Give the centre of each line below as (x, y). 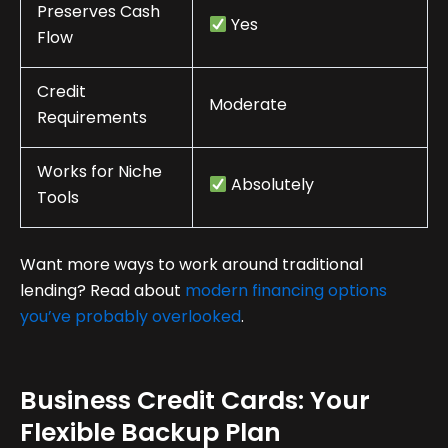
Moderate (248, 105)
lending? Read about (100, 291)
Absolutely (271, 185)
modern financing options (286, 291)
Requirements (92, 118)
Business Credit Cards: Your (195, 401)
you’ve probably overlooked (130, 317)
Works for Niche (99, 172)
